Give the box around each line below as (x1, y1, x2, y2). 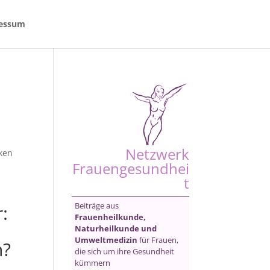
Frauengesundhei (72, 159, 189, 178)
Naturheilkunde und (75, 223, 157, 234)
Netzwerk (125, 144, 189, 164)
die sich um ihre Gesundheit (75, 246, 175, 257)
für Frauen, (137, 234, 179, 245)
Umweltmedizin (75, 234, 138, 245)
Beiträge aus (75, 200, 119, 211)
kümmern (75, 257, 111, 268)
